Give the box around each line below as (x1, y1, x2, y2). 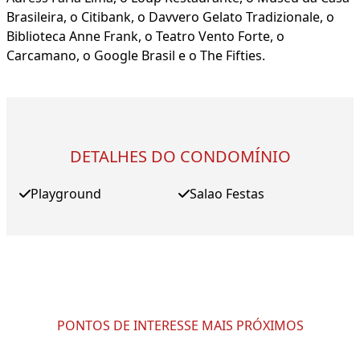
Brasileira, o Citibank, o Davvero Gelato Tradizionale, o (6, 8, 334, 27)
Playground (31, 185, 101, 203)
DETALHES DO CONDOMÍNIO (69, 145, 291, 168)
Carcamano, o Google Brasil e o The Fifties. (6, 47, 265, 65)
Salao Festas (189, 185, 264, 203)
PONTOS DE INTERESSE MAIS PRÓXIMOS (56, 317, 304, 335)
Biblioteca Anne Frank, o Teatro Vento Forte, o (6, 27, 284, 46)
